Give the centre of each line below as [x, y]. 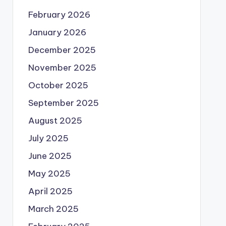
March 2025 [53, 209]
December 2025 [62, 50]
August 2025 [55, 121]
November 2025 [62, 68]
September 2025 [63, 103]
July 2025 [48, 138]
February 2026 [59, 15]
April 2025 [50, 191]
